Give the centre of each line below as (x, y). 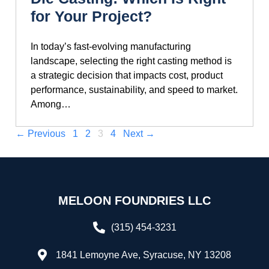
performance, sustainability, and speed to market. (134, 89)
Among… (51, 104)
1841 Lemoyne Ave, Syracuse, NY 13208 (144, 255)
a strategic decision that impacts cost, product (127, 75)
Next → (139, 133)
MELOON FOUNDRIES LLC (134, 200)
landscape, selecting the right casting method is (131, 61)
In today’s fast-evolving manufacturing (111, 46)
